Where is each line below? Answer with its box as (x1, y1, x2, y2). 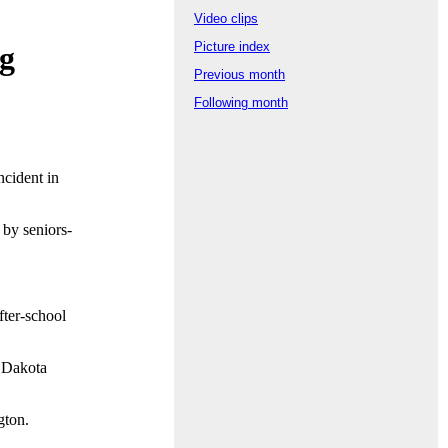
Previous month (194, 67, 285, 83)
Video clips (194, 11, 258, 27)
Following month (194, 95, 288, 111)
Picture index (194, 39, 270, 55)
